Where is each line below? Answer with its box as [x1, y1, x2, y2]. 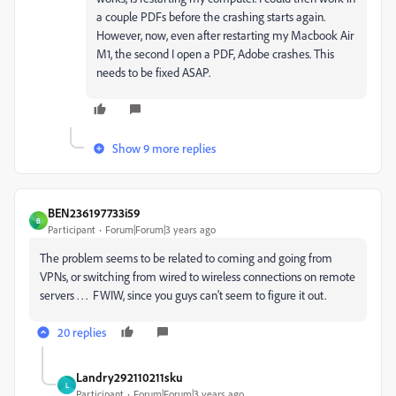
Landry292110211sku [76, 369, 183, 385]
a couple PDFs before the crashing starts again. [96, 9, 325, 25]
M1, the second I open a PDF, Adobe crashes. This [96, 46, 334, 62]
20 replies [57, 324, 106, 340]
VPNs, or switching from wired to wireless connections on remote [40, 269, 355, 285]
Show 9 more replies [112, 141, 216, 156]
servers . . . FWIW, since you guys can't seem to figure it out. [40, 287, 326, 303]
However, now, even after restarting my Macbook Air [96, 27, 354, 43]
